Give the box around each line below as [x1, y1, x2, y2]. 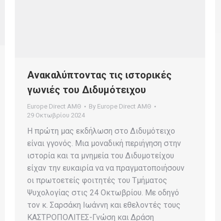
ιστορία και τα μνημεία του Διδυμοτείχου [27, 150, 174, 160]
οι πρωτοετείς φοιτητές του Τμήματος [27, 175, 167, 185]
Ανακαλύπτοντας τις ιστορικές [27, 69, 172, 81]
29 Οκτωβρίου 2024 [27, 111, 85, 119]
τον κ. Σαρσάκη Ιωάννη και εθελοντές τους [27, 200, 181, 210]
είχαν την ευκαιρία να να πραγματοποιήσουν [27, 163, 184, 173]
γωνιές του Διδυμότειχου [27, 83, 146, 96]
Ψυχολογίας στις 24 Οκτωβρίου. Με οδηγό [27, 187, 179, 197]
